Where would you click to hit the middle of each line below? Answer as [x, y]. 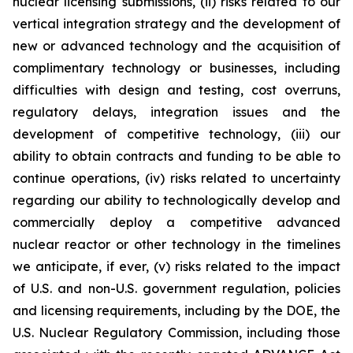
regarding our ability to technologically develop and [176, 201]
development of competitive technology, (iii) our [176, 134]
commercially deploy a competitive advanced [176, 223]
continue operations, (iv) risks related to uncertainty [176, 178]
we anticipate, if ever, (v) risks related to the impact [176, 267]
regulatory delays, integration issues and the [176, 112]
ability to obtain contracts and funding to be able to [176, 156]
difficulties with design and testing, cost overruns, [176, 90]
